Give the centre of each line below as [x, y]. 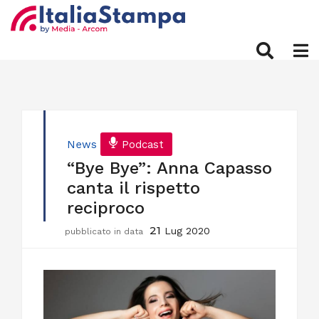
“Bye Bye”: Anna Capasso [169, 168]
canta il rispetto [134, 188]
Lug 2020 [187, 231]
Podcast [143, 145]
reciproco [106, 208]
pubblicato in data [105, 231]
